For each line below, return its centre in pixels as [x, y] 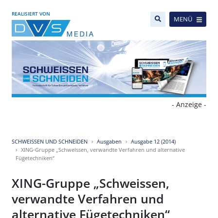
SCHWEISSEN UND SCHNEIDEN [50, 142]
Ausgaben [109, 142]
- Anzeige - [189, 105]
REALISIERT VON [31, 14]
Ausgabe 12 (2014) [153, 142]
